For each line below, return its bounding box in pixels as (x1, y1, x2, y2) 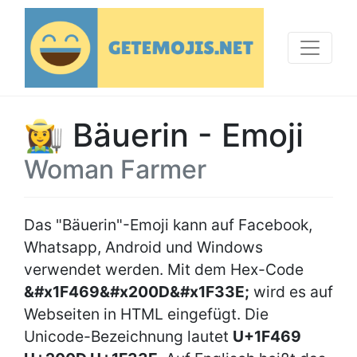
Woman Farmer (24, 154, 206, 185)
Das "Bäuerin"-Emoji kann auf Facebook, (24, 215, 312, 234)
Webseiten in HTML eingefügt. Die (24, 304, 269, 324)
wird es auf (249, 282, 333, 301)
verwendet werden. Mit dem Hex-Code (24, 260, 304, 279)
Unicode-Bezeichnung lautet (24, 327, 233, 346)
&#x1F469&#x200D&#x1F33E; (24, 282, 249, 301)
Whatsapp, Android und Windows (24, 237, 263, 257)
